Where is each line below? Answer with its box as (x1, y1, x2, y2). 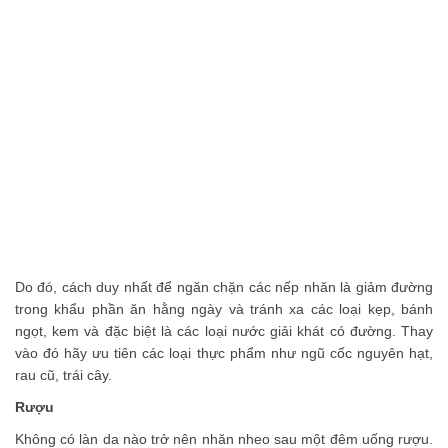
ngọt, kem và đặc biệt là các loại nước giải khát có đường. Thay (15, 322, 433, 339)
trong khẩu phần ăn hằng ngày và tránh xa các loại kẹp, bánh (15, 300, 433, 317)
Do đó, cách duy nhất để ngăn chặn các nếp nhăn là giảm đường (15, 278, 433, 295)
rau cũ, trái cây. (15, 366, 112, 383)
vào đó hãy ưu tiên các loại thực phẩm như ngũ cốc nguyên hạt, (15, 344, 433, 361)
